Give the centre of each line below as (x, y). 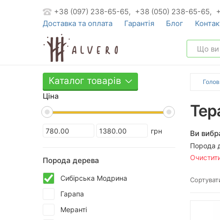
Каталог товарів (85, 81)
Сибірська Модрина (94, 178)
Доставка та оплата (78, 23)
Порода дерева (71, 160)
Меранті (74, 209)
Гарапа (72, 194)
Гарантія (139, 23)
